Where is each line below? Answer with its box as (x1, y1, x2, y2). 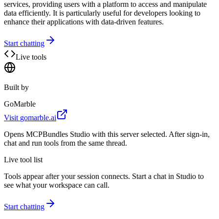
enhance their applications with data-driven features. (4, 17, 164, 26)
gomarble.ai (20, 113, 56, 122)
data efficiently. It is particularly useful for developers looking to (4, 8, 200, 17)
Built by (4, 83, 29, 91)
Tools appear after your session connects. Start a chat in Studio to (4, 172, 204, 180)
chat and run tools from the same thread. (4, 138, 127, 147)
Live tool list (4, 155, 43, 164)
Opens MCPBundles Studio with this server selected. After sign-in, (4, 130, 210, 138)
